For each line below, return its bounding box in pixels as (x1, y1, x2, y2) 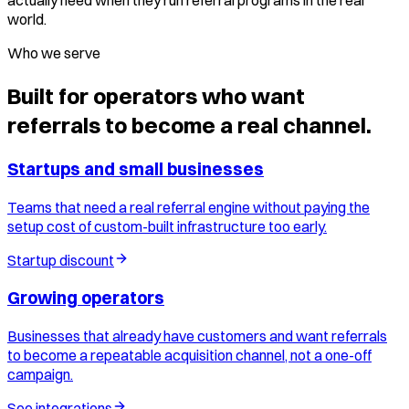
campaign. (7, 364, 73, 383)
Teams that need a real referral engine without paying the (7, 197, 370, 216)
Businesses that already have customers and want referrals (7, 326, 387, 345)
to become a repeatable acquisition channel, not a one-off (7, 345, 372, 364)
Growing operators (7, 288, 164, 309)
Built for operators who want (7, 81, 305, 110)
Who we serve (7, 44, 100, 62)
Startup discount (7, 250, 114, 269)
